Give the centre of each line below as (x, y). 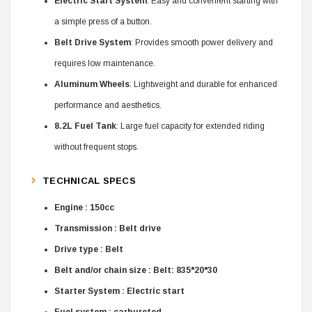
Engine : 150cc (84, 207)
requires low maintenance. (105, 63)
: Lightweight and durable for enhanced (203, 84)
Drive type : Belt (89, 249)
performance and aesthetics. (108, 105)
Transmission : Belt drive (108, 228)
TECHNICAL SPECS (89, 180)
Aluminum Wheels (92, 84)
